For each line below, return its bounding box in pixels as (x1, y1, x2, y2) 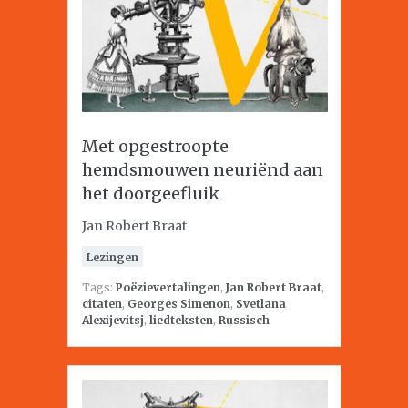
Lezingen (87, 250, 138, 264)
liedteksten (149, 313, 213, 327)
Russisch (219, 313, 270, 327)
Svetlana (236, 297, 286, 311)
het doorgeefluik (82, 183, 219, 204)
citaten (82, 297, 122, 311)
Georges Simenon (127, 297, 230, 311)
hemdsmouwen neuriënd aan (82, 159, 323, 180)
